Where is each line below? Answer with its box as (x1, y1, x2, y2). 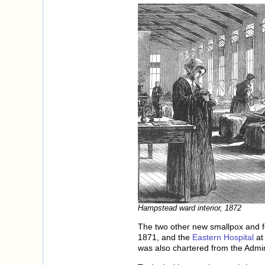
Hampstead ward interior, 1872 (138, 203, 241, 212)
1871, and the (138, 232, 192, 243)
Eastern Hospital (192, 232, 254, 243)
